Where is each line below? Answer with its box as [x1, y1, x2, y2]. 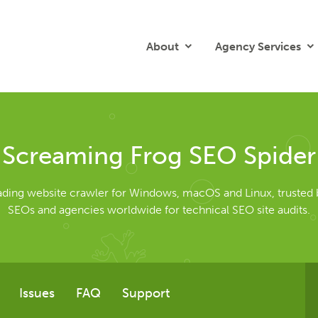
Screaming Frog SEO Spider [2, 140, 316, 170]
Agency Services [215, 39, 301, 53]
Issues [19, 285, 55, 301]
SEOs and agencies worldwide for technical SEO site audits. [8, 202, 310, 216]
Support [122, 285, 170, 301]
